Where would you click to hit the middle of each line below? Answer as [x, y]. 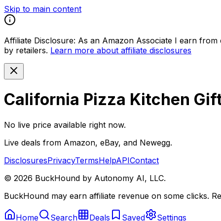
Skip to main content [43, 9]
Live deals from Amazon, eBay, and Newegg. [88, 142]
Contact [144, 160]
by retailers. [26, 50]
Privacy [61, 160]
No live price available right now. [65, 125]
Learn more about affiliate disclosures [121, 50]
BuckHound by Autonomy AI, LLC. [99, 178]
